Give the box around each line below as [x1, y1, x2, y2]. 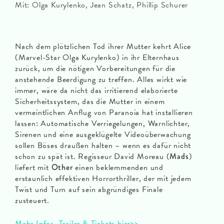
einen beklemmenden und [72, 161, 164, 174]
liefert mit [15, 161, 51, 174]
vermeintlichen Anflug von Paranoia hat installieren [15, 106, 193, 119]
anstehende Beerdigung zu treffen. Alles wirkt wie [15, 73, 187, 86]
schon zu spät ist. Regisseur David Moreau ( [15, 150, 170, 163]
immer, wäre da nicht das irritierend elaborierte [15, 84, 178, 97]
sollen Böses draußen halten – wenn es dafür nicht [15, 139, 191, 152]
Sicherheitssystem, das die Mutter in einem [15, 95, 165, 108]
